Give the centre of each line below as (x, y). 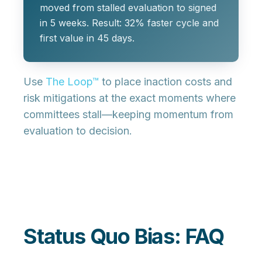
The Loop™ (72, 82)
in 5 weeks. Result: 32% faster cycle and (129, 23)
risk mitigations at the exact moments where (130, 98)
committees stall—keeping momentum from (128, 115)
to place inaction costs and (166, 82)
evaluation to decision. (78, 131)
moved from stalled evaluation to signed (128, 8)
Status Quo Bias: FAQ (124, 237)
